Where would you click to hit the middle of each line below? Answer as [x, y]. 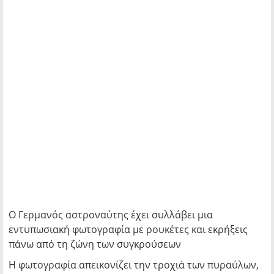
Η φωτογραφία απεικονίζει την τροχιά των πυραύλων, [134, 265]
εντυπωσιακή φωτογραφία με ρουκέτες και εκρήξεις [128, 229]
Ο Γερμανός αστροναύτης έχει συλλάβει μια [111, 215]
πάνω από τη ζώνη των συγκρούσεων [95, 244]
